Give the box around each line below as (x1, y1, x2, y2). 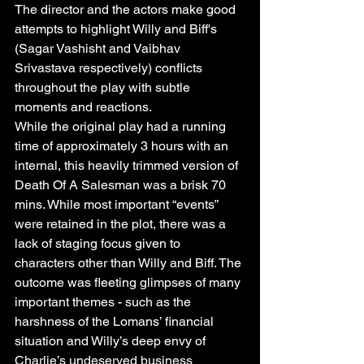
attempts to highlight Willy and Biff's (15, 20, 220, 37)
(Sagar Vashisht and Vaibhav (15, 40, 184, 56)
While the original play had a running (15, 118, 229, 134)
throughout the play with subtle (15, 79, 193, 95)
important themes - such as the (15, 293, 194, 310)
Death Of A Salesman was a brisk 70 (15, 176, 229, 193)
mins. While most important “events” (15, 196, 221, 212)
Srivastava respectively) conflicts (15, 59, 206, 76)
